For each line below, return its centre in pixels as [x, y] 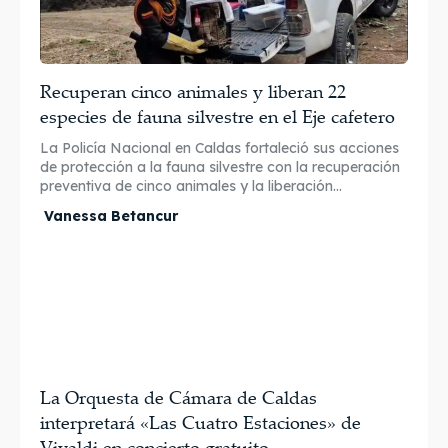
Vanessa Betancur [111, 215]
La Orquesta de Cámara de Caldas [178, 396]
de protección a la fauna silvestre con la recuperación [220, 166]
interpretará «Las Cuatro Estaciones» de [200, 421]
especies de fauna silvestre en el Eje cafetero [217, 115]
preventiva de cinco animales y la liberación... [191, 185]
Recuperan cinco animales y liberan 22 [193, 90]
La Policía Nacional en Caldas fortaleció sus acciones [219, 147]
